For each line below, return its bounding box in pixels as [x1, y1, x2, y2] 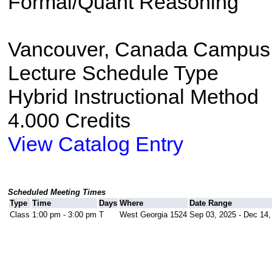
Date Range [189, 199, 232, 208]
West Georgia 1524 [119, 210, 187, 220]
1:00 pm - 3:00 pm [32, 210, 97, 220]
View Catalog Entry [7, 132, 183, 156]
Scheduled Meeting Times [7, 188, 106, 197]
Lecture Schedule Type [7, 61, 219, 85]
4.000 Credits [7, 109, 131, 132]
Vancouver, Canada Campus [7, 38, 270, 61]
